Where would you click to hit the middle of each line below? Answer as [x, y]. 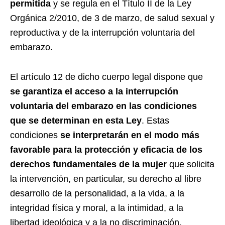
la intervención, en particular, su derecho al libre [106, 179]
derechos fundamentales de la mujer [88, 164]
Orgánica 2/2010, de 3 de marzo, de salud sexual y [112, 18]
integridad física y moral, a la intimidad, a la [97, 208]
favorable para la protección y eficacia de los [106, 149]
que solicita [191, 164]
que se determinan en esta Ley [76, 120]
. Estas [155, 120]
